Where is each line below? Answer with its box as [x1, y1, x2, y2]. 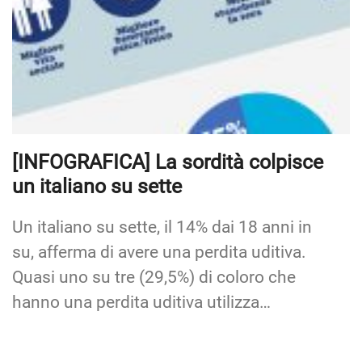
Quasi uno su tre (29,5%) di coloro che [12, 267, 296, 287]
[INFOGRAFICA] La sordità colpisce [12, 149, 323, 174]
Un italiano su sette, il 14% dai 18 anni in [12, 217, 312, 237]
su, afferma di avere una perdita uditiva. [12, 242, 306, 262]
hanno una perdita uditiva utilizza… [12, 292, 271, 312]
